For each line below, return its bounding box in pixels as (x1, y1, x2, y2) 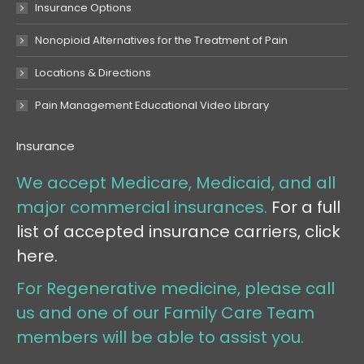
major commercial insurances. (16, 196, 271, 219)
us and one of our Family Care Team (16, 301, 314, 325)
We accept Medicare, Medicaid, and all (16, 171, 336, 195)
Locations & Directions (35, 65, 151, 81)
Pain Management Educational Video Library (35, 97, 269, 114)
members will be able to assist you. (16, 326, 304, 349)
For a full (271, 196, 340, 219)
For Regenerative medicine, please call (16, 277, 335, 301)
